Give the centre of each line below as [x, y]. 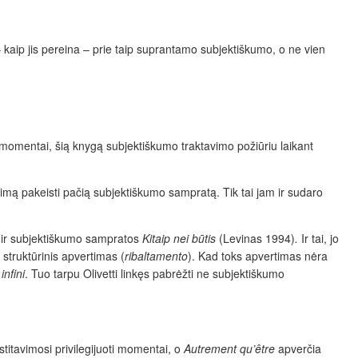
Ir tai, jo [320, 239]
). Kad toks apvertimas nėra [258, 256]
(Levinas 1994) [257, 239]
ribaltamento [156, 256]
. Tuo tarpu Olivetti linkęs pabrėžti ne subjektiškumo [155, 274]
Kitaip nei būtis [181, 239]
